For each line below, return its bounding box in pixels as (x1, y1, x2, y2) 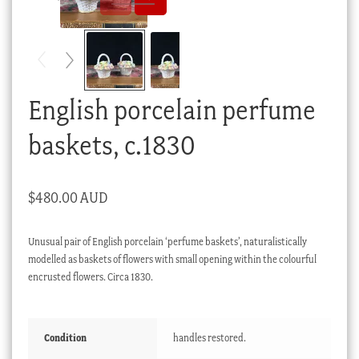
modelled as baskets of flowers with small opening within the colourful (27, 253, 317, 266)
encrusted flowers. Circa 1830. (27, 271, 153, 284)
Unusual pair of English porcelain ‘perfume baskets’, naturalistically (27, 236, 307, 248)
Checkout (43, 11, 85, 24)
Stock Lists (43, 69, 89, 82)
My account (43, 40, 93, 53)
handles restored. (172, 332, 246, 345)
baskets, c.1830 (27, 128, 196, 162)
